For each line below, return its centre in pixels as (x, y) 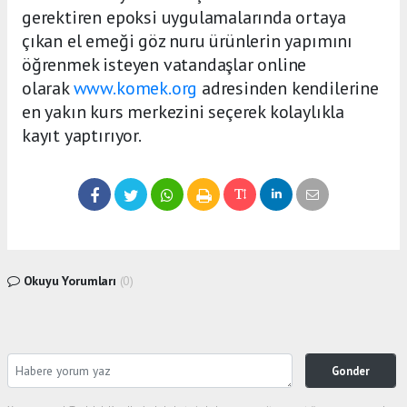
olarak (48, 89)
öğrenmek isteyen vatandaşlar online (164, 65)
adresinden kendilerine (288, 89)
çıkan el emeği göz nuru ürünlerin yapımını (187, 41)
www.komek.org (135, 89)
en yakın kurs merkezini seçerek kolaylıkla (183, 112)
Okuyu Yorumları (69, 281)
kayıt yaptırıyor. (82, 136)
